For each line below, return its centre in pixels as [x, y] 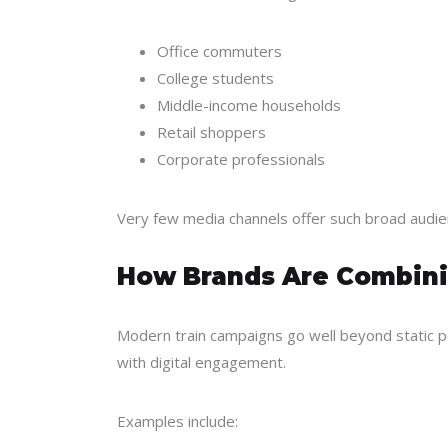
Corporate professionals [241, 159]
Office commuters [219, 51]
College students [215, 78]
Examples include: [177, 421]
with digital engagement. [201, 362]
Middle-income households [249, 105]
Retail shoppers [211, 132]
